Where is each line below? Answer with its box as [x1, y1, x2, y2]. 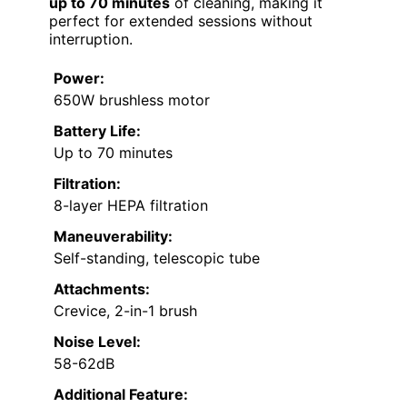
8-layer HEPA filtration [54, 196, 208, 215]
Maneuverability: [54, 227, 173, 246]
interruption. [49, 30, 133, 49]
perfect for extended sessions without [49, 12, 313, 31]
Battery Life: [54, 122, 141, 141]
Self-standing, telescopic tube [54, 249, 260, 268]
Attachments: [54, 280, 150, 299]
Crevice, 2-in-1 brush [54, 302, 197, 321]
